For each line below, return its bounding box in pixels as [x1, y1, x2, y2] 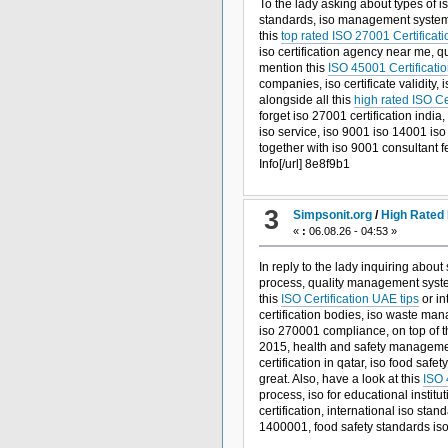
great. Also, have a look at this [258, 371, 423, 386]
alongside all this [258, 93, 354, 108]
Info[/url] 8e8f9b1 [258, 157, 350, 172]
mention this [258, 61, 328, 76]
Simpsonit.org [293, 207, 373, 222]
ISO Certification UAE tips [280, 291, 419, 306]
